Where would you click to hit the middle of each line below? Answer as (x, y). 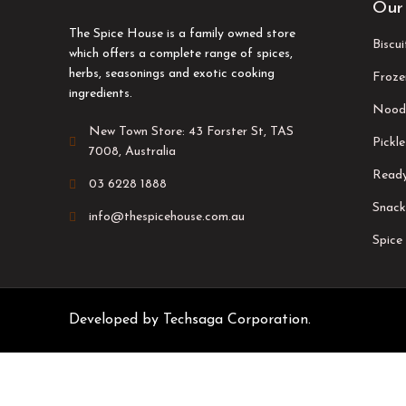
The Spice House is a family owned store (182, 34)
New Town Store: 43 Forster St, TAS (192, 131)
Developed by (116, 319)
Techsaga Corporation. (237, 319)
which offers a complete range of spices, (180, 53)
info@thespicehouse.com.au (167, 217)
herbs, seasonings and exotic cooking (171, 73)
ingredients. (100, 93)
